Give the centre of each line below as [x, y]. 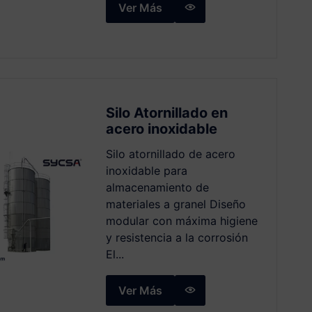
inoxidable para [146, 170]
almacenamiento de [157, 187]
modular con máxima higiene [181, 220]
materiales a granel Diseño [175, 204]
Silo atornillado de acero [170, 154]
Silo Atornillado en [166, 112]
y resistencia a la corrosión [177, 237]
